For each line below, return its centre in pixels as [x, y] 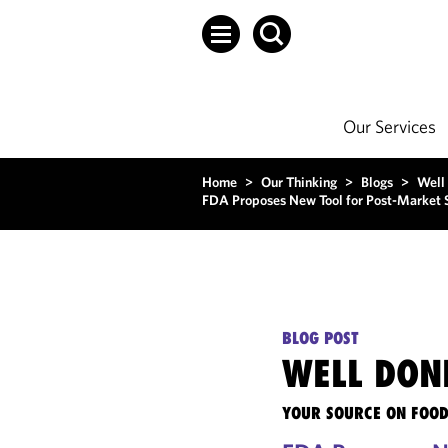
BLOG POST [321, 338]
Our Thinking [299, 182]
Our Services [389, 126]
